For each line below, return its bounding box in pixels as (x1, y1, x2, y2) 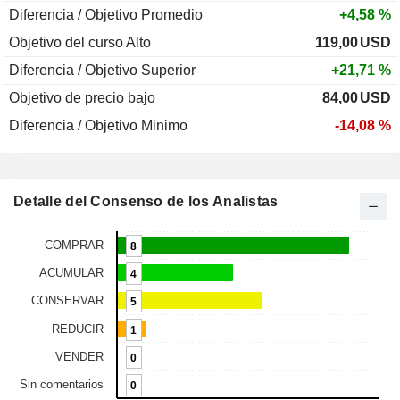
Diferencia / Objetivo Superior (9, 62, 196, 79)
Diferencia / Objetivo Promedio (9, 7, 203, 23)
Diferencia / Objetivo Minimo (9, 118, 187, 134)
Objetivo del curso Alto (9, 35, 151, 51)
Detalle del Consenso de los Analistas (13, 194, 279, 210)
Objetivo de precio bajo (9, 90, 155, 106)
